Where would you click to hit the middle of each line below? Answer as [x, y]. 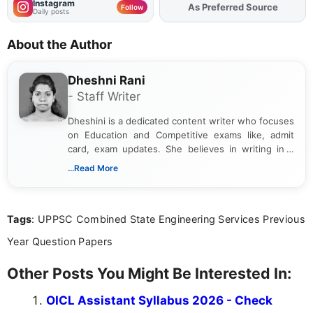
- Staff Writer [104, 97]
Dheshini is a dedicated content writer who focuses [181, 121]
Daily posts [51, 12]
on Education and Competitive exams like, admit [181, 135]
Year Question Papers [60, 242]
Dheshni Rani [107, 81]
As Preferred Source [233, 7]
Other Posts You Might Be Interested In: [149, 274]
